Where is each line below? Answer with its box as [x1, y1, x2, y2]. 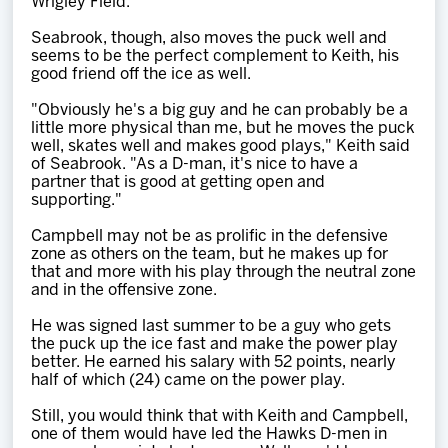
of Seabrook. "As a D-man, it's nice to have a [31, 157, 359, 172]
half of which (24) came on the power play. [31, 373, 346, 388]
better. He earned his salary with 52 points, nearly [31, 355, 397, 370]
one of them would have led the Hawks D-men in [31, 427, 388, 442]
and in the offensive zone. [31, 283, 218, 298]
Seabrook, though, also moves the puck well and [31, 31, 388, 46]
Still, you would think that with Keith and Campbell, [31, 409, 409, 424]
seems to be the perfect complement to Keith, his [31, 49, 400, 64]
